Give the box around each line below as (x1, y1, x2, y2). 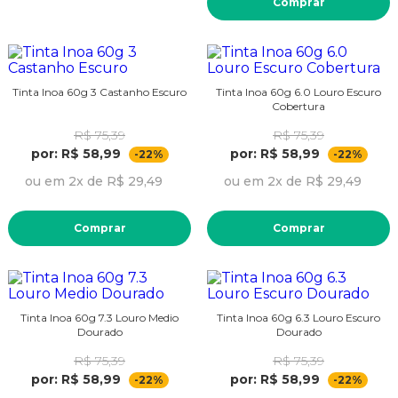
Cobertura (272, 99, 325, 113)
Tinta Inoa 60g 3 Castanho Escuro (12, 84, 187, 99)
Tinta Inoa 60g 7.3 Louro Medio (20, 310, 179, 324)
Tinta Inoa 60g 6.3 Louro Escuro (217, 310, 380, 324)
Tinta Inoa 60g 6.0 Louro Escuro (216, 84, 381, 99)
